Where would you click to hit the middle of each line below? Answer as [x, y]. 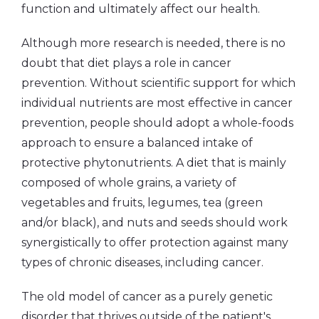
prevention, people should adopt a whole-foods [157, 122]
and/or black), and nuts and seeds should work [155, 222]
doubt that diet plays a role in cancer [126, 63]
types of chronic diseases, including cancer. [142, 262]
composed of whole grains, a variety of [129, 182]
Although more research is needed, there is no [153, 43]
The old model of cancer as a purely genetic [147, 296]
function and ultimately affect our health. [141, 9]
